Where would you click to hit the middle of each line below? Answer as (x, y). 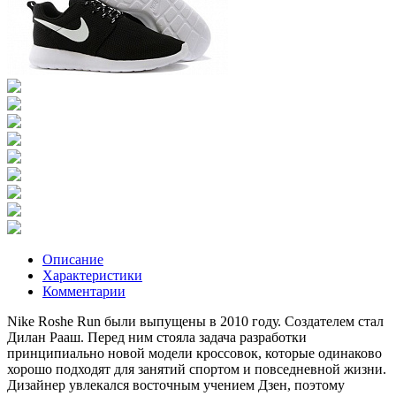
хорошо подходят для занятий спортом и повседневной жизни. (197, 369)
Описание (73, 259)
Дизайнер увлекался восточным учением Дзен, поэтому (176, 385)
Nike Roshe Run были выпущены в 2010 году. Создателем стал (195, 321)
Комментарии (84, 291)
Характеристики (92, 275)
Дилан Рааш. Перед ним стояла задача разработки (157, 337)
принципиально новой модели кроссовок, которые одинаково (194, 353)
